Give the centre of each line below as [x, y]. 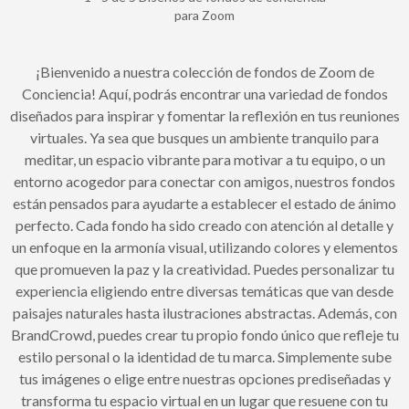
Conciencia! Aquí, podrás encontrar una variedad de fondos [204, 94]
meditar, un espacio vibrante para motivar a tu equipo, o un [204, 160]
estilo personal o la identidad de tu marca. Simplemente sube [204, 357]
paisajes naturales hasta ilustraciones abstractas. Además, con [204, 313]
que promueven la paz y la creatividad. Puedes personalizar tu [204, 269]
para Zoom [204, 16]
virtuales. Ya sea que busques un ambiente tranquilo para [204, 138]
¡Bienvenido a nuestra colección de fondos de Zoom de [204, 72]
